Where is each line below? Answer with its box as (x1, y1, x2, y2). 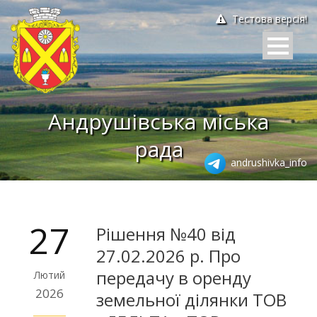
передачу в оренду (96, 265, 251, 289)
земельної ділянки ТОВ (96, 287, 287, 311)
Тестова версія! (229, 12, 307, 25)
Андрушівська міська (48, 106, 269, 136)
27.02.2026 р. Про (96, 243, 241, 267)
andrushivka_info (228, 155, 307, 169)
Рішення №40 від (96, 221, 236, 246)
